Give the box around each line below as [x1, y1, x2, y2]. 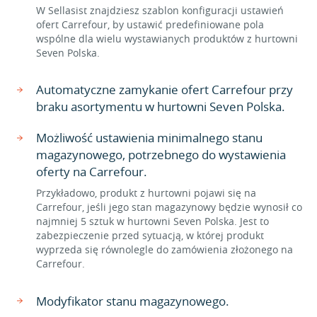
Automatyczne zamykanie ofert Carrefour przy [36, 81, 293, 98]
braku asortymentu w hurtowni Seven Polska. [36, 98, 285, 115]
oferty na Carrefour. [36, 163, 147, 180]
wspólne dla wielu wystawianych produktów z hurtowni [36, 32, 298, 45]
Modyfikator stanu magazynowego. [36, 293, 229, 309]
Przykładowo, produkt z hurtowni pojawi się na [36, 186, 256, 200]
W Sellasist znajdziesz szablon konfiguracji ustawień [36, 4, 284, 17]
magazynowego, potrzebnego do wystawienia [36, 146, 286, 163]
